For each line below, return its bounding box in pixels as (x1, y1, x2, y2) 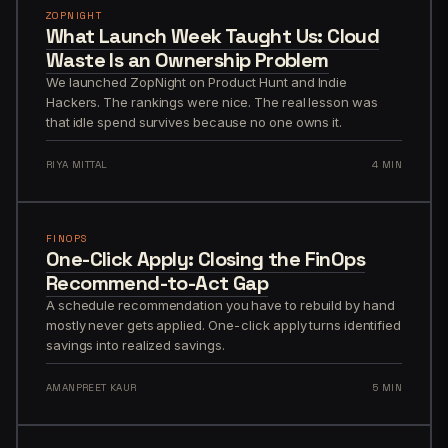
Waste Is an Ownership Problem (46, 46, 329, 73)
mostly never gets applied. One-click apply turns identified (46, 316, 401, 333)
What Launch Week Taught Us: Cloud (46, 22, 380, 49)
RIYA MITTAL (46, 157, 108, 171)
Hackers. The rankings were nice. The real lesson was (46, 93, 378, 110)
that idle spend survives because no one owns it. (46, 113, 342, 130)
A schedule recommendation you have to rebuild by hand (46, 296, 395, 313)
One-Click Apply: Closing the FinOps (46, 245, 365, 272)
